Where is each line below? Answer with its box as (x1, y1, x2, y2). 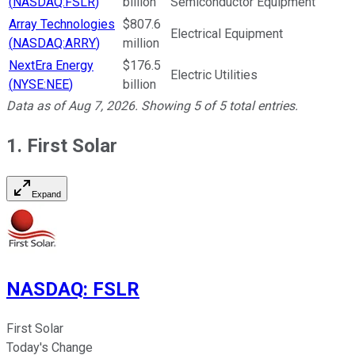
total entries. (226, 98, 298, 114)
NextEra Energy (9, 58, 94, 74)
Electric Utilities (170, 67, 258, 83)
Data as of (6, 98, 68, 114)
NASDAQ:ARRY (13, 36, 96, 52)
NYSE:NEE (13, 77, 69, 93)
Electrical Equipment (170, 26, 283, 42)
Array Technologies (9, 17, 115, 32)
